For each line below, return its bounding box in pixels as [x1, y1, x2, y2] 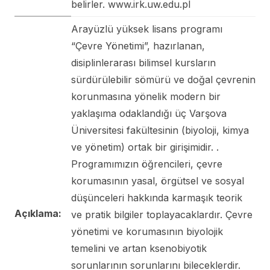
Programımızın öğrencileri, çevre [71, 157, 222, 170]
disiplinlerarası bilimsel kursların [71, 56, 216, 69]
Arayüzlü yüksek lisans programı [71, 22, 222, 35]
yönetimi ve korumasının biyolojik [71, 225, 223, 237]
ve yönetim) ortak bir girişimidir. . [71, 140, 219, 153]
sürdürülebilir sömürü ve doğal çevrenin [71, 73, 256, 86]
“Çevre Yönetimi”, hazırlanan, [71, 39, 205, 52]
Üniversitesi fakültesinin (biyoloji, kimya [71, 124, 249, 136]
